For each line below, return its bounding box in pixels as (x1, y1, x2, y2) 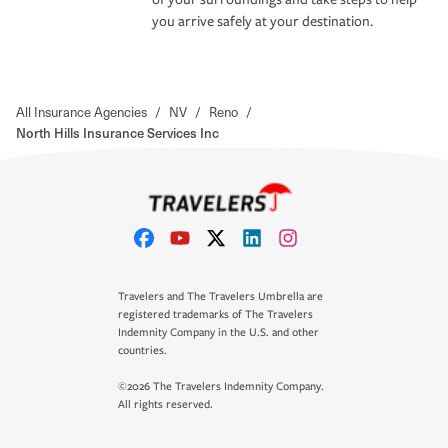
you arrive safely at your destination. (152, 12, 373, 30)
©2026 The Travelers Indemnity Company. (118, 380, 324, 393)
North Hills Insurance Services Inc (16, 122, 219, 142)
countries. (118, 344, 167, 357)
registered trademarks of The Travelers (118, 308, 313, 321)
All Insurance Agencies (16, 101, 147, 121)
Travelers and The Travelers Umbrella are (118, 290, 323, 303)
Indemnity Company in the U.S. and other (118, 326, 319, 339)
